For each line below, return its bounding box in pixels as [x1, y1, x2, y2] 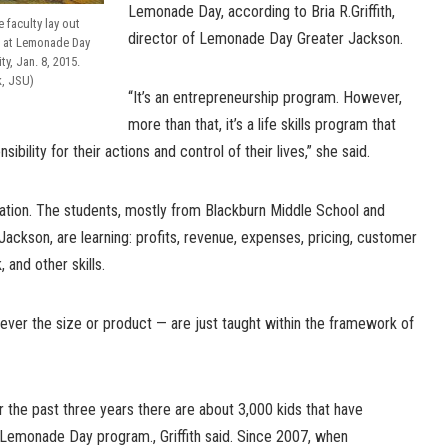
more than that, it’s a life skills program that [128, 114, 396, 134]
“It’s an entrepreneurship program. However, [128, 87, 402, 107]
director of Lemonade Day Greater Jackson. [128, 28, 403, 48]
